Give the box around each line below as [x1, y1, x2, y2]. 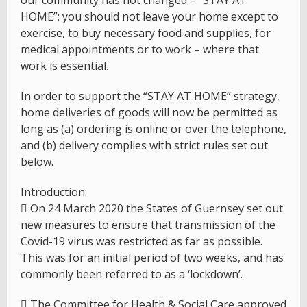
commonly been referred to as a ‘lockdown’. [21, 267, 243, 282]
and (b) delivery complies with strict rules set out [21, 138, 268, 153]
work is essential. [21, 58, 108, 74]
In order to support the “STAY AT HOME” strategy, [21, 88, 280, 104]
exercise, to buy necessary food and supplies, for [21, 25, 271, 41]
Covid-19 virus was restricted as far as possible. [21, 234, 262, 249]
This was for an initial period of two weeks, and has [21, 250, 284, 266]
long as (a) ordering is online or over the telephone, [21, 121, 286, 137]
